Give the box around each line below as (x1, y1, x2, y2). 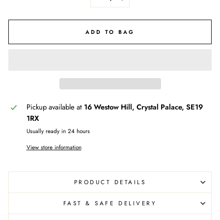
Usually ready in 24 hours (26, 126, 90, 135)
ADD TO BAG (85, 27, 135, 36)
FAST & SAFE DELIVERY (63, 198, 157, 207)
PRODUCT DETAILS (74, 177, 146, 186)
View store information (26, 142, 82, 151)
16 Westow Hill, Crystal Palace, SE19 (83, 101, 203, 112)
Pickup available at (26, 101, 84, 112)
